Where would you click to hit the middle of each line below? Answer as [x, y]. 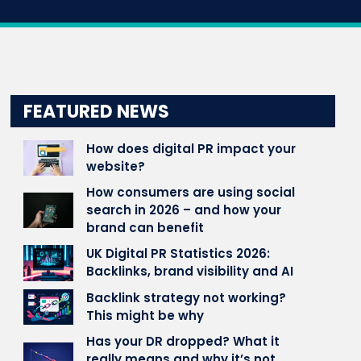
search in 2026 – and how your [184, 210]
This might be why [145, 315]
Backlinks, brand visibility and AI [190, 272]
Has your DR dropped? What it [183, 341]
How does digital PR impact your [191, 149]
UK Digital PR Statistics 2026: [178, 254]
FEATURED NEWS [97, 112]
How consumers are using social [191, 193]
